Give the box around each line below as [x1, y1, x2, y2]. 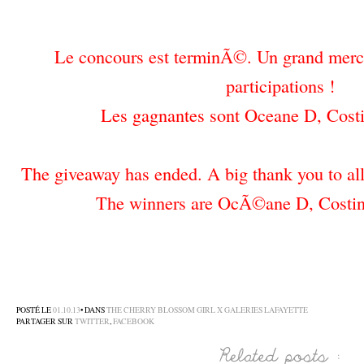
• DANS [80, 305, 106, 315]
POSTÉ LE [16, 305, 53, 315]
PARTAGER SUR [16, 316, 75, 327]
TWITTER [75, 316, 110, 327]
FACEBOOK [113, 316, 154, 327]
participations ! [226, 73, 335, 97]
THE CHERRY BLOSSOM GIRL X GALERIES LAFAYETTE [106, 305, 308, 315]
